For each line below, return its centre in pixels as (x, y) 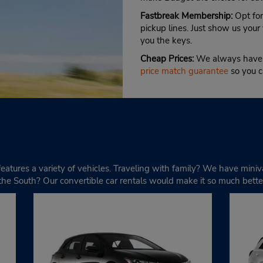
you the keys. (166, 40)
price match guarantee (184, 71)
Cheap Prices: (167, 58)
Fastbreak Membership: (186, 16)
